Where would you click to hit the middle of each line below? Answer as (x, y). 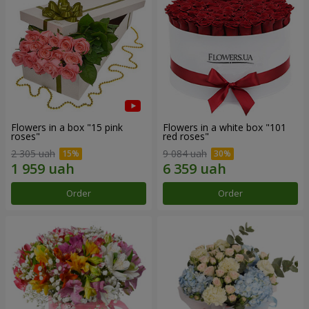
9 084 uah (185, 154)
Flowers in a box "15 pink (67, 127)
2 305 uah (33, 154)
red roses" (186, 136)
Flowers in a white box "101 (225, 127)
